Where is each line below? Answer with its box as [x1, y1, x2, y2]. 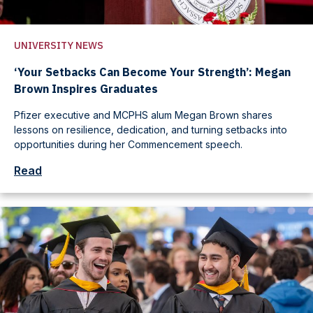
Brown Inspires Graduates [14, 81, 158, 96]
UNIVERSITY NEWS [14, 38, 103, 52]
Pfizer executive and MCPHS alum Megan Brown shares [14, 108, 272, 121]
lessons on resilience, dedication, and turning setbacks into [14, 123, 287, 136]
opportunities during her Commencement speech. [14, 138, 242, 150]
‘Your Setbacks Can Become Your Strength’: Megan [14, 64, 291, 79]
